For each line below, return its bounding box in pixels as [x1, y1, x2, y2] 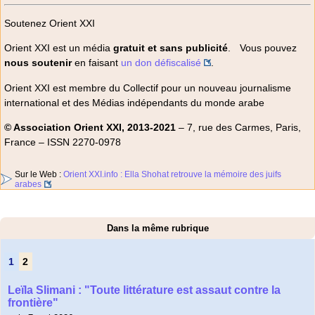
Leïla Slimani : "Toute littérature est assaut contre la [8, 283, 281, 296]
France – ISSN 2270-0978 [4, 136, 121, 148]
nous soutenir [4, 57, 72, 69]
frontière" [8, 296, 58, 309]
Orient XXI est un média [4, 42, 113, 54]
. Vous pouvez [228, 42, 297, 54]
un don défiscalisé [121, 57, 201, 69]
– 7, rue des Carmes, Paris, [176, 122, 301, 134]
